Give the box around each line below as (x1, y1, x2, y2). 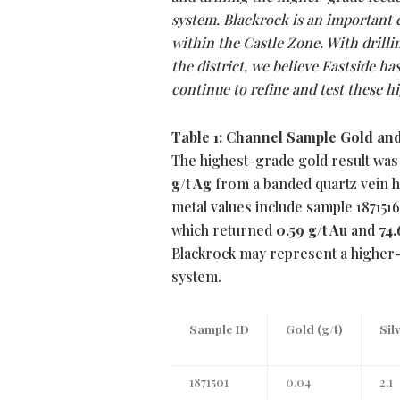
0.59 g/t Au (272, 221, 351, 240)
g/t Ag (171, 174, 212, 194)
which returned (171, 221, 272, 240)
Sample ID (189, 321, 249, 337)
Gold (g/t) (286, 321, 343, 337)
